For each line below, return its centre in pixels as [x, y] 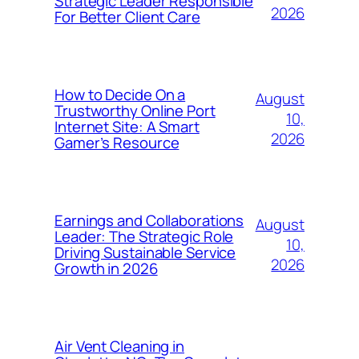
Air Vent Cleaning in [119, 346]
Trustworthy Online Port [135, 111]
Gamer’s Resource [117, 143]
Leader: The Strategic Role [144, 236]
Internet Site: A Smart [127, 127]
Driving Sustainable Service [145, 252]
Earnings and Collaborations [149, 220]
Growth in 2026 [106, 268]
